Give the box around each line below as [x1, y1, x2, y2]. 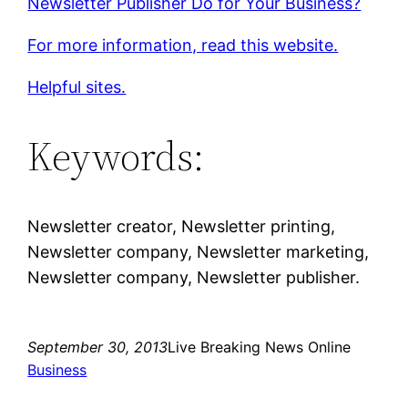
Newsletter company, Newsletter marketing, [27, 241, 370, 261]
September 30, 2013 [27, 337, 168, 356]
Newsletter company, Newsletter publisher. [27, 267, 361, 287]
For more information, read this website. [27, 35, 339, 55]
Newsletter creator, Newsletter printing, [27, 216, 336, 236]
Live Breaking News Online [168, 337, 352, 356]
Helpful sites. [27, 76, 127, 97]
